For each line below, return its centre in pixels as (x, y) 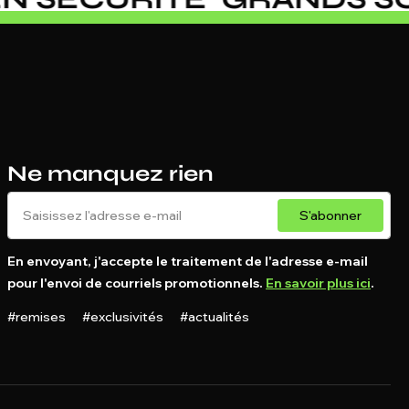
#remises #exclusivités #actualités (128, 317)
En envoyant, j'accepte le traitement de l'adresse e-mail (188, 261)
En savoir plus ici (318, 283)
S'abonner (330, 215)
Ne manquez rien (110, 174)
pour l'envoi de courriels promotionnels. (136, 283)
